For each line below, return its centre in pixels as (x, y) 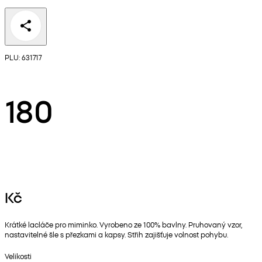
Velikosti (18, 256)
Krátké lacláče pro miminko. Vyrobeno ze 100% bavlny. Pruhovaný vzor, (123, 225)
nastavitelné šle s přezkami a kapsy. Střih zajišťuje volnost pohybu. (116, 235)
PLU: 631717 (23, 57)
